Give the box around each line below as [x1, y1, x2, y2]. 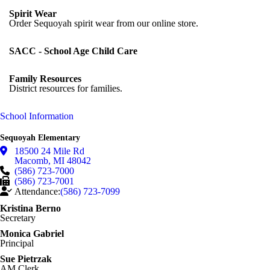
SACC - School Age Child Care [9, 46, 137, 56]
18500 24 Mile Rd [14, 146, 84, 156]
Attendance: [14, 186, 60, 196]
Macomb [14, 155, 48, 166]
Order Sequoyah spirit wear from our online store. [9, 18, 198, 28]
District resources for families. [9, 83, 122, 93]
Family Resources [9, 74, 81, 84]
